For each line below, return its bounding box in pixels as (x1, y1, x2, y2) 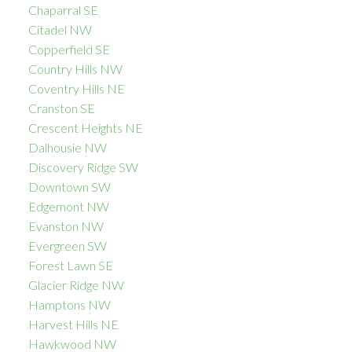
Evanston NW (27, 218, 104, 234)
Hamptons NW (27, 297, 111, 313)
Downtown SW (27, 179, 111, 195)
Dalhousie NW (27, 140, 107, 156)
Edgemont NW (27, 199, 109, 214)
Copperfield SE (27, 42, 110, 57)
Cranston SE (27, 101, 95, 116)
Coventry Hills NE (27, 81, 125, 97)
